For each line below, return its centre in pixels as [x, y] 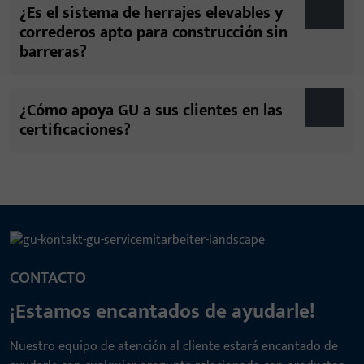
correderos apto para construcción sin [154, 32]
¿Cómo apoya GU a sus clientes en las [151, 110]
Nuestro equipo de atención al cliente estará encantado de [174, 346]
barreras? [55, 52]
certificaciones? [75, 130]
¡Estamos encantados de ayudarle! [162, 311]
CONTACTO [48, 277]
